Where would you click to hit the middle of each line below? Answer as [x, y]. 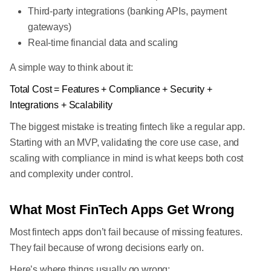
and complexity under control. [71, 174]
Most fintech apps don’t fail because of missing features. [126, 232]
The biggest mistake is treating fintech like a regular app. [127, 127]
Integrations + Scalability [61, 105]
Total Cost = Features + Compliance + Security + [111, 89]
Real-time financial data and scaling [103, 43]
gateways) [50, 27]
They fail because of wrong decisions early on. [107, 248]
